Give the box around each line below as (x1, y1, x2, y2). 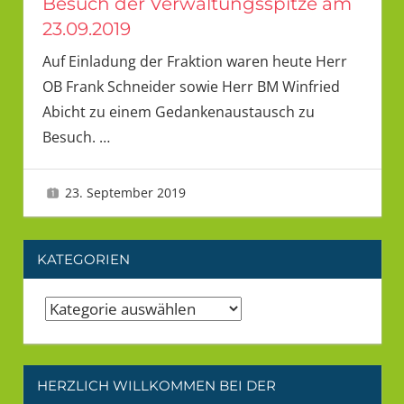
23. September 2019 (65, 184, 187, 202)
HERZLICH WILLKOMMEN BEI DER (36, 376, 276, 394)
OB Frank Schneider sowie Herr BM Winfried (41, 77, 340, 97)
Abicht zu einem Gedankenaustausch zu (41, 102, 315, 123)
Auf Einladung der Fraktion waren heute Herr (41, 51, 347, 72)
